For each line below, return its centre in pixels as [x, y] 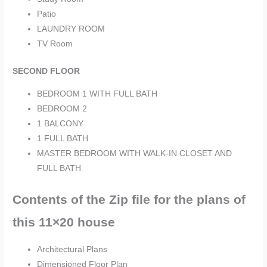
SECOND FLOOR [46, 71]
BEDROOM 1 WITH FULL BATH [97, 94]
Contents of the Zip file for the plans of [129, 199]
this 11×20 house [64, 222]
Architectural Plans [72, 250]
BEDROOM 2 [62, 109]
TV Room [55, 44]
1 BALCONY [60, 124]
